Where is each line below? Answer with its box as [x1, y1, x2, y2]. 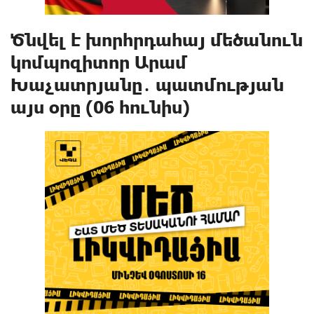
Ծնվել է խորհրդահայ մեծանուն [11, 29, 303, 50]
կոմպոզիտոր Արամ [11, 52, 187, 72]
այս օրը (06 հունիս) [11, 97, 190, 117]
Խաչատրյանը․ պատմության [11, 74, 284, 95]
